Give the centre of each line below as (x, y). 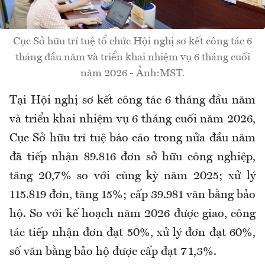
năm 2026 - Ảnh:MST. (132, 73)
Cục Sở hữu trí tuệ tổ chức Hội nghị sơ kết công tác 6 (132, 41)
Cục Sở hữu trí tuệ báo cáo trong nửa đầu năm (132, 138)
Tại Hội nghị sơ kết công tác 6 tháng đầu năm (132, 100)
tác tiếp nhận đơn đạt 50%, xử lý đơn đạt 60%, (132, 233)
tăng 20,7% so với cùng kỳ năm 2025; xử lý (132, 176)
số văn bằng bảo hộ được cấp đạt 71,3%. (113, 252)
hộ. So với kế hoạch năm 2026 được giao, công (132, 214)
